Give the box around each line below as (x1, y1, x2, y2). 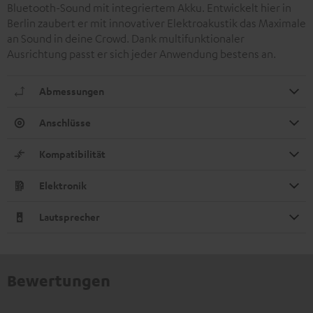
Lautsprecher (39, 210, 100, 224)
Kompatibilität (39, 147, 105, 161)
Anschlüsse (39, 115, 91, 129)
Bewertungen (7, 270, 110, 290)
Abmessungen (39, 84, 104, 98)
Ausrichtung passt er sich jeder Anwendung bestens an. (7, 46, 276, 61)
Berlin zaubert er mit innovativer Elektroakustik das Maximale (7, 15, 306, 30)
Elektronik (39, 178, 87, 192)
